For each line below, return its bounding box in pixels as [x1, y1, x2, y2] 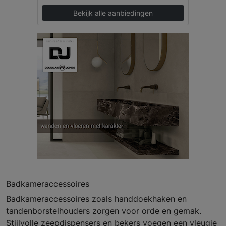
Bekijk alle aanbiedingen [73, 9, 153, 18]
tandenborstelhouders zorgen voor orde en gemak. [6, 206, 201, 216]
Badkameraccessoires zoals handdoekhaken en [6, 194, 187, 204]
